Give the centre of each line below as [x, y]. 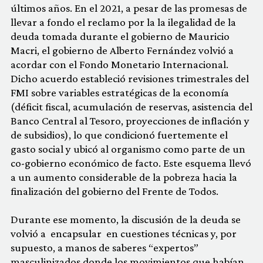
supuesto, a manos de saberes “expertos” [104, 248]
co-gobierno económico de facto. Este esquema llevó [131, 163]
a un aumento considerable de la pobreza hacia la [124, 177]
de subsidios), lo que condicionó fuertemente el [119, 135]
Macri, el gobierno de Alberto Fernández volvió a [122, 50]
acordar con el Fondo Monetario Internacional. [119, 65]
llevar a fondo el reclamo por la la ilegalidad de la [123, 22]
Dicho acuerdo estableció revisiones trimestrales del [130, 79]
